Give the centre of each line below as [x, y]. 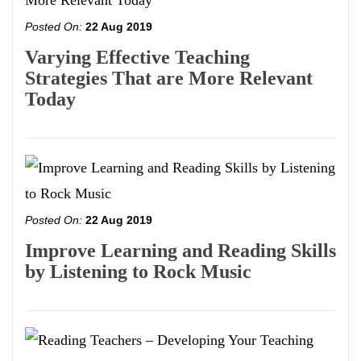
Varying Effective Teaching [137, 58]
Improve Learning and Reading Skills [180, 251]
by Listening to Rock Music [138, 272]
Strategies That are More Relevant [169, 79]
